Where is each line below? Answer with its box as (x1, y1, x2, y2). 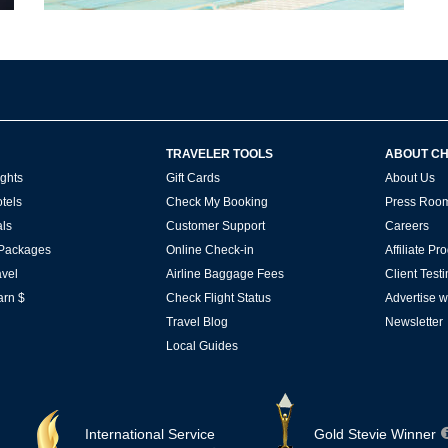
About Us (385, 171, 436, 186)
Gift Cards (165, 171, 220, 186)
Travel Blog (165, 315, 228, 330)
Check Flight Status (165, 291, 271, 306)
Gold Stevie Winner (314, 426, 440, 443)
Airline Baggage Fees (165, 267, 284, 282)
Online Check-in (165, 243, 254, 258)
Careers (385, 219, 430, 234)
